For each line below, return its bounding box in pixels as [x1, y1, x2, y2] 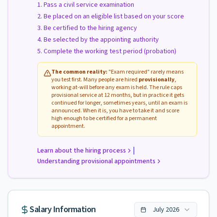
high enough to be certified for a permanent [51, 114, 157, 123]
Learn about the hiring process [37, 145, 126, 155]
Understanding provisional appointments [37, 156, 155, 166]
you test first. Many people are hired [51, 76, 139, 84]
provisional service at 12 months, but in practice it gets [51, 91, 184, 99]
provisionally [139, 76, 174, 84]
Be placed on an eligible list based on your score [44, 12, 184, 21]
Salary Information [30, 203, 96, 216]
